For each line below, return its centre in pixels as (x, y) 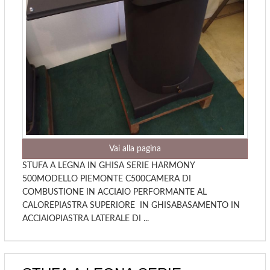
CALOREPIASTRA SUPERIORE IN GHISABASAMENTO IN (131, 206)
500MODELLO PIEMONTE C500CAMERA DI (107, 179)
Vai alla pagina (135, 149)
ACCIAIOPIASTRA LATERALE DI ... (86, 219)
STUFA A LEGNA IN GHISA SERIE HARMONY (108, 166)
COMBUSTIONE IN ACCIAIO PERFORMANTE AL (115, 193)
